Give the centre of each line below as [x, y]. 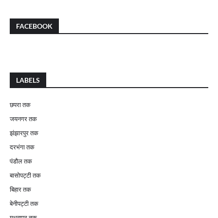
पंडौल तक [21, 161]
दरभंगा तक [22, 147]
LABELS [28, 80]
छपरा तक [20, 105]
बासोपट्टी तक [25, 175]
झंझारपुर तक [24, 133]
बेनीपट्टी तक [24, 203]
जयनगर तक [23, 119]
